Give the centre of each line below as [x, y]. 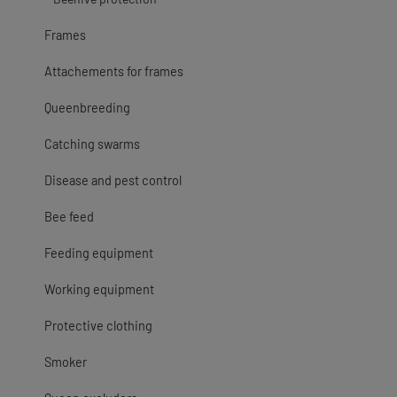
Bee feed [69, 217]
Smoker [66, 362]
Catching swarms [92, 144]
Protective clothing [98, 326]
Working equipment [99, 289]
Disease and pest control [113, 180]
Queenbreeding [87, 108]
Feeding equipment [99, 253]
